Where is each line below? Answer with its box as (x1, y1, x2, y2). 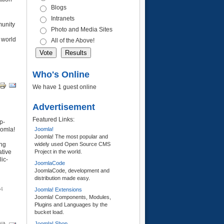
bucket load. (34, 209, 64, 215)
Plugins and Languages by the (34, 201, 107, 207)
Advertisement (32, 102, 95, 112)
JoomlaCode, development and (34, 167, 109, 173)
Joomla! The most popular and (34, 133, 108, 139)
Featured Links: (32, 116, 74, 123)
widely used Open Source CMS (34, 141, 110, 147)
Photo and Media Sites (51, 26, 112, 33)
